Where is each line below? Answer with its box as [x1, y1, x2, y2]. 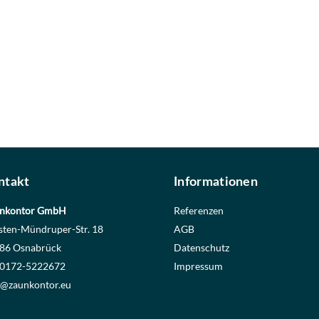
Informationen [174, 175, 258, 189]
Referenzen [174, 204, 224, 216]
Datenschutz [174, 241, 230, 253]
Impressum [174, 259, 224, 272]
